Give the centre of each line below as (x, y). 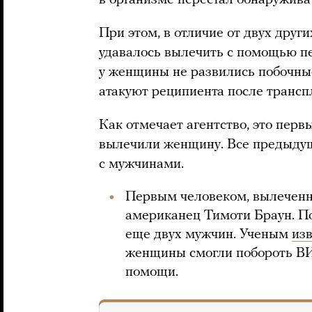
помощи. (152, 272)
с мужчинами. (141, 164)
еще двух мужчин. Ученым (209, 235)
